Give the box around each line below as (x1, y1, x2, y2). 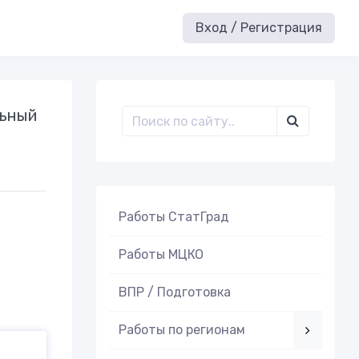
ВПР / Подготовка (118, 284, 231, 300)
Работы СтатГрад (118, 209, 229, 224)
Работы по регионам (118, 322, 245, 337)
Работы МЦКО (118, 247, 204, 262)
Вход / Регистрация (196, 20, 322, 35)
